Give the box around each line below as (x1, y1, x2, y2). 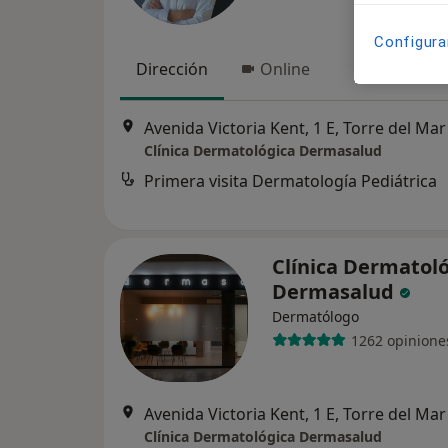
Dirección (136, 58, 208, 80)
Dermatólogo (272, 307, 359, 326)
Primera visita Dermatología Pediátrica (144, 170, 437, 193)
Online (260, 58, 310, 80)
